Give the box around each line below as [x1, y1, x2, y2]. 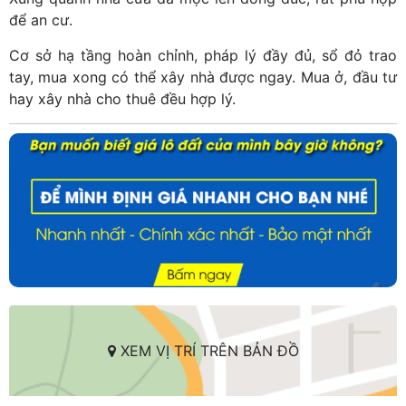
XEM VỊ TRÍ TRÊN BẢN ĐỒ [115, 342, 299, 360]
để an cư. [9, 11, 72, 29]
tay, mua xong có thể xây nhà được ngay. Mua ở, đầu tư [9, 68, 397, 86]
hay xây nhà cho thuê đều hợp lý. [9, 90, 236, 108]
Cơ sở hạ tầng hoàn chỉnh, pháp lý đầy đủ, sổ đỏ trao [9, 46, 397, 64]
